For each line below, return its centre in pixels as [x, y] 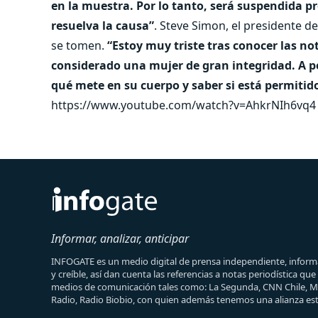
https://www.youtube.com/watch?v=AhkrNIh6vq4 [183, 105]
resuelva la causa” [103, 25]
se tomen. [79, 45]
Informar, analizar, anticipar [120, 238]
